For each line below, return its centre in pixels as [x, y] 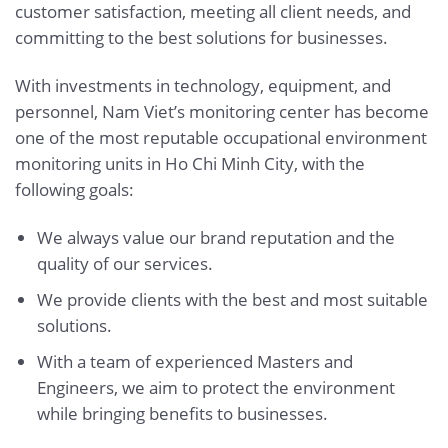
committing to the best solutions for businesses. [201, 38]
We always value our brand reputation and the [215, 237]
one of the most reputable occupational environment [221, 137]
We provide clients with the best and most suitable [232, 299]
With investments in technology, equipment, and [203, 85]
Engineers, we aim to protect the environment [215, 387]
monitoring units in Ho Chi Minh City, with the [190, 163]
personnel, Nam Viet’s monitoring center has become [222, 111]
